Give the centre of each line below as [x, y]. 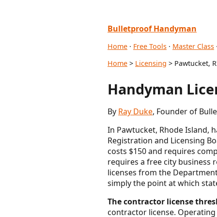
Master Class [193, 46]
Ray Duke [135, 111]
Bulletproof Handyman [152, 29]
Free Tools [150, 46]
